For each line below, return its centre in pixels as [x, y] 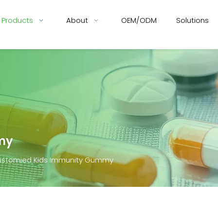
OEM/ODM [139, 20]
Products [17, 20]
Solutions [192, 20]
